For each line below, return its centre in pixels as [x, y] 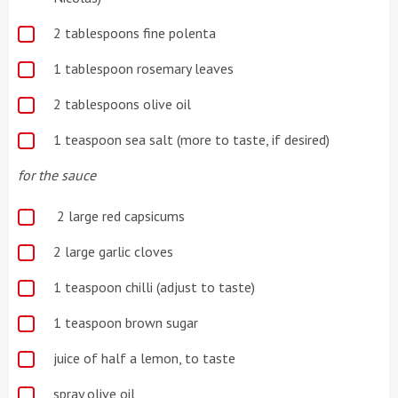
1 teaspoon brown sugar [126, 323]
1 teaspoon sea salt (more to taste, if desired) [191, 139]
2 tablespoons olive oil [122, 103]
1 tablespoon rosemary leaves [143, 68]
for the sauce [57, 175]
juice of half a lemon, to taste [144, 358]
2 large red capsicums [121, 216]
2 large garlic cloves [113, 252]
